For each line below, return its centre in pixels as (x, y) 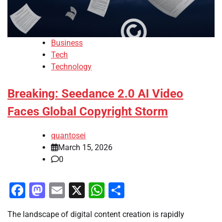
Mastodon (81, 191)
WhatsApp (141, 191)
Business (67, 43)
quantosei (68, 136)
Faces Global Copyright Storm (88, 111)
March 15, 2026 (85, 148)
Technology (71, 66)
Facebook (59, 191)
